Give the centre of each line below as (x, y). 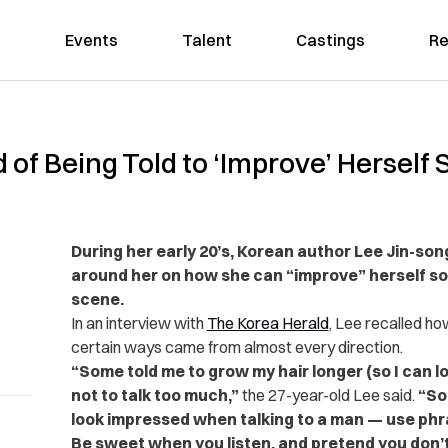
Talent (206, 40)
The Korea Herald (267, 323)
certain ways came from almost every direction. (236, 347)
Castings (330, 40)
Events (91, 40)
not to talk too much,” (156, 395)
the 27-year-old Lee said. (329, 395)
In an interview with (138, 323)
